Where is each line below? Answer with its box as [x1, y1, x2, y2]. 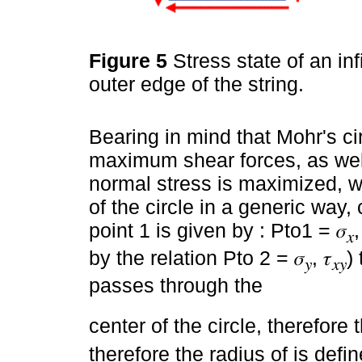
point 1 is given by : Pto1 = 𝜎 [89, 219, 347, 242]
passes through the [89, 274, 263, 297]
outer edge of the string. [89, 72, 309, 95]
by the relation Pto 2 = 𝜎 [89, 246, 305, 270]
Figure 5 [89, 48, 173, 72]
